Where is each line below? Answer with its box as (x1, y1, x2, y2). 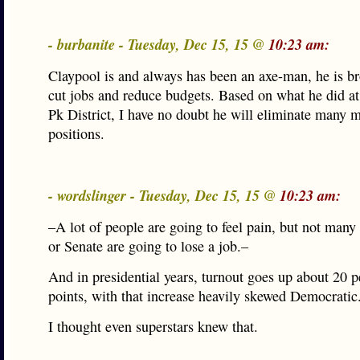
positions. (48, 124, 104, 143)
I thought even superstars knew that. (48, 317, 258, 336)
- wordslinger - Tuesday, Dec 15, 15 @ (48, 185, 280, 206)
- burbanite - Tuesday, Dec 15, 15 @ (48, 34, 268, 55)
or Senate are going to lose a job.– (48, 236, 248, 256)
